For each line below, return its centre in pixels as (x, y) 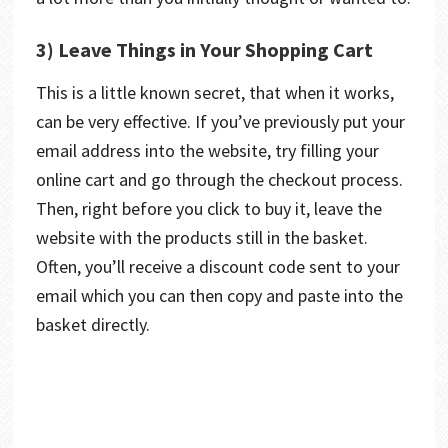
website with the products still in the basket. (201, 237)
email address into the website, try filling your (207, 150)
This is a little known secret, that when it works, (214, 92)
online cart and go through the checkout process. (219, 179)
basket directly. (94, 324)
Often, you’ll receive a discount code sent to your (217, 266)
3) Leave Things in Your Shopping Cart (204, 49)
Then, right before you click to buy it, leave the (208, 208)
